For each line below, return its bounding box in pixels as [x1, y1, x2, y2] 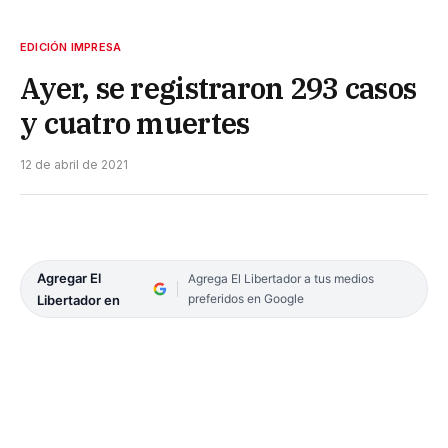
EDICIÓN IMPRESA [20, 39, 122, 54]
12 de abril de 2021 [20, 156, 128, 172]
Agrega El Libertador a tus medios [187, 270, 374, 286]
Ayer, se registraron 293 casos [20, 68, 417, 107]
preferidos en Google [187, 290, 304, 306]
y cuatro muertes [20, 103, 250, 142]
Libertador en [37, 291, 120, 308]
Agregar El [37, 269, 101, 286]
